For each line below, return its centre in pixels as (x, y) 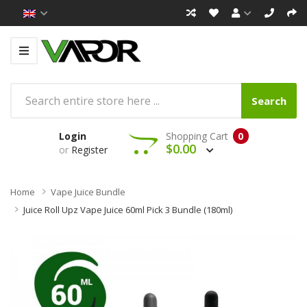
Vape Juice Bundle (88, 192)
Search (269, 100)
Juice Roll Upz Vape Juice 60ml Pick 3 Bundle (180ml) (128, 209)
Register (89, 149)
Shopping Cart (197, 136)
